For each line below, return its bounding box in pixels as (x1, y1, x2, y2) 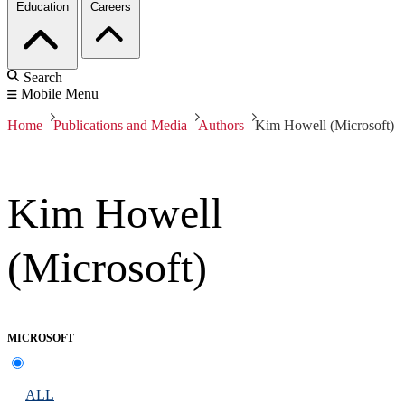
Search (24, 70, 62, 86)
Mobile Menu (21, 86, 99, 102)
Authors (198, 118, 244, 134)
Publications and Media (53, 118, 187, 134)
